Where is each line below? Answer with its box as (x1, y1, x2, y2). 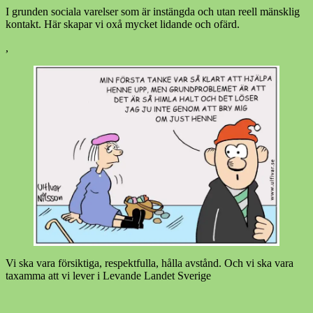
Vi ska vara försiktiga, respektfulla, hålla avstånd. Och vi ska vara (6, 257, 293, 270)
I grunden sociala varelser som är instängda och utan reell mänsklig (6, 6, 300, 18)
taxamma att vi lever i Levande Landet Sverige (6, 270, 211, 282)
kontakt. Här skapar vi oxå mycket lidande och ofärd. (6, 18, 240, 31)
